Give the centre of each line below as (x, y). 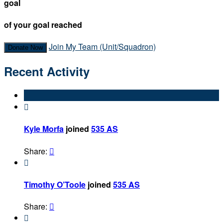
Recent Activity (47, 71)
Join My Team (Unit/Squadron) (102, 47)
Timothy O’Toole (55, 184)
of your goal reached (43, 25)
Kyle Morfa (44, 129)
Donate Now (25, 48)
